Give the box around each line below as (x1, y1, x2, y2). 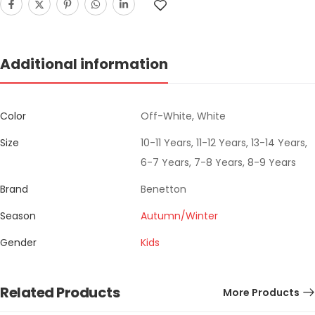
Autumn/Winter (141, 209, 218, 224)
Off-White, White (141, 109, 226, 124)
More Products (223, 285, 300, 300)
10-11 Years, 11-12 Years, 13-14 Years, (141, 136, 307, 150)
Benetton (141, 182, 186, 197)
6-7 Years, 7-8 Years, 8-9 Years (141, 155, 296, 170)
